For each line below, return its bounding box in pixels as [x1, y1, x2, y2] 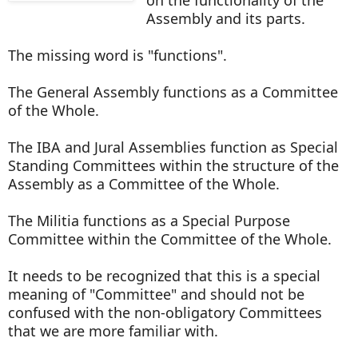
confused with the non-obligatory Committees [8, 302, 322, 322]
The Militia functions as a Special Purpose [8, 210, 290, 230]
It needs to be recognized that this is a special [8, 265, 320, 285]
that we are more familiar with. [8, 320, 226, 340]
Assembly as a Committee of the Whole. [8, 173, 284, 193]
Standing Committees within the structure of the [8, 155, 339, 175]
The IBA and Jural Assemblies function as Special [8, 137, 338, 157]
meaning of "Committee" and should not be [8, 284, 304, 304]
